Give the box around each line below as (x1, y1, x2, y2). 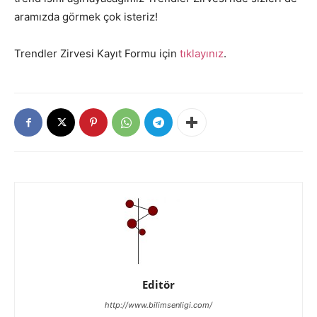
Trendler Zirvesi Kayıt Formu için (14, 47, 180, 61)
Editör (142, 277, 175, 292)
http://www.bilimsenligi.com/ (105, 300, 212, 311)
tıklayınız (180, 47, 224, 61)
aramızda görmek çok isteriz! (14, 10, 158, 24)
